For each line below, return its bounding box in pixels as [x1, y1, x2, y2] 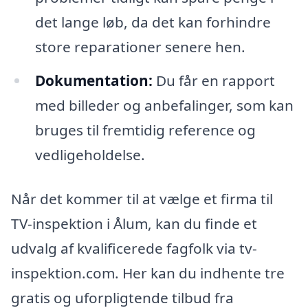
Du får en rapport [152, 71, 275, 91]
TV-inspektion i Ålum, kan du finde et [11, 214, 257, 234]
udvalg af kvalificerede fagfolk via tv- [11, 239, 257, 258]
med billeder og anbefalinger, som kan [34, 96, 294, 115]
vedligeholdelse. [34, 145, 145, 165]
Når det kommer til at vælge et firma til [11, 189, 273, 209]
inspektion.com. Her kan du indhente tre [11, 263, 285, 283]
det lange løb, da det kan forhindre [34, 12, 271, 32]
